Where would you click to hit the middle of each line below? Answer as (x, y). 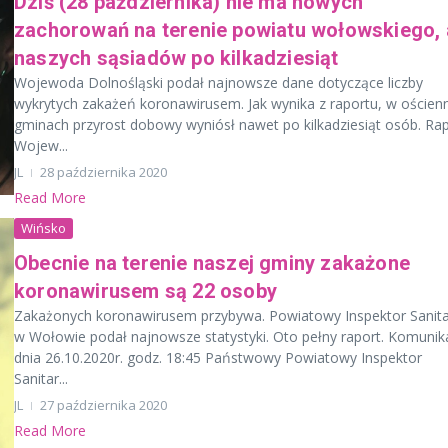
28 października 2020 (103, 171)
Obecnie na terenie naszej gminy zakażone (212, 262)
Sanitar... (41, 378)
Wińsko (43, 227)
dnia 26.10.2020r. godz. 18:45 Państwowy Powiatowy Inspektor (218, 357)
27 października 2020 (103, 404)
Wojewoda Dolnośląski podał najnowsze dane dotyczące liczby (218, 82)
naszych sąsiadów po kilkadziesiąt (176, 57)
